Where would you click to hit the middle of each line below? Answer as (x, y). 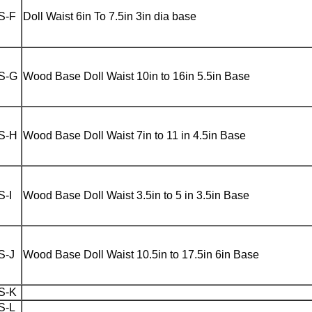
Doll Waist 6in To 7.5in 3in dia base (110, 16)
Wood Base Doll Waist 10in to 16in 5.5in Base (136, 76)
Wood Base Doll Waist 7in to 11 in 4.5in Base (134, 135)
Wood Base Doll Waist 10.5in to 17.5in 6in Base (141, 255)
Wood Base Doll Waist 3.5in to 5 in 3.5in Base (136, 195)
